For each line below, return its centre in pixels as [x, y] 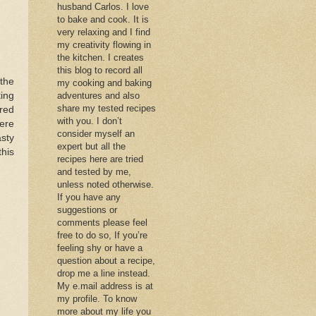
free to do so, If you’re [102, 235]
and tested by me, [94, 171]
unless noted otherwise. [105, 184]
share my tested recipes [107, 108]
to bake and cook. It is [103, 19]
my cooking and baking [104, 83]
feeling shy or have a [100, 248]
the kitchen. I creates [101, 57]
